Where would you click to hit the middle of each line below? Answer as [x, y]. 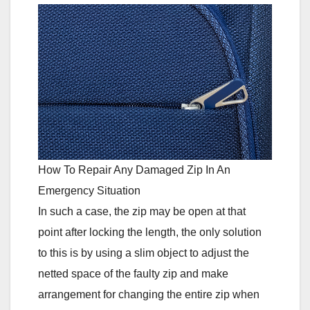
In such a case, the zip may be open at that [142, 211]
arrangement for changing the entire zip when [149, 294]
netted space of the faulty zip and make [133, 273]
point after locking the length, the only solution [150, 232]
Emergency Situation [89, 190]
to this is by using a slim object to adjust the [144, 253]
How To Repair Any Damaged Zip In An [134, 170]
